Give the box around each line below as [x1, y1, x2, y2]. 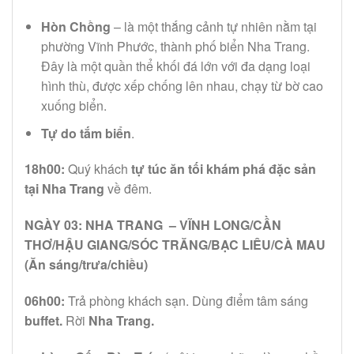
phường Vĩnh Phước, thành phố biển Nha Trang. [40, 36, 310, 55]
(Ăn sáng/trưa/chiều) [24, 255, 148, 274]
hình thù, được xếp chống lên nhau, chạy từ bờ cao [40, 76, 323, 95]
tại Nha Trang [24, 179, 104, 198]
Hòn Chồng [40, 17, 111, 36]
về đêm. [107, 179, 152, 198]
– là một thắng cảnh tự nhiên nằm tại [110, 17, 317, 36]
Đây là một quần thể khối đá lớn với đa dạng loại [40, 56, 311, 75]
